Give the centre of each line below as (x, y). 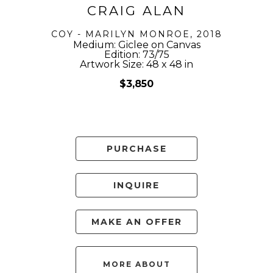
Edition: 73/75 (136, 55)
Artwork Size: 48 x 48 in (136, 65)
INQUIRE (136, 186)
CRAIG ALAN (136, 11)
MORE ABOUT (136, 264)
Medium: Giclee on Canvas (136, 45)
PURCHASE (136, 149)
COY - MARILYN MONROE (120, 34)
